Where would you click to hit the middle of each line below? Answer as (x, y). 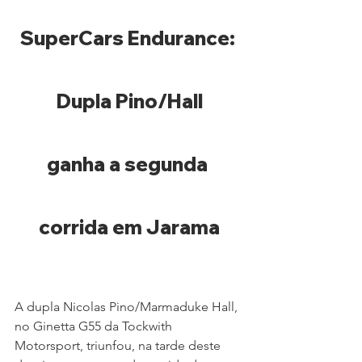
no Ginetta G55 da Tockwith (95, 326)
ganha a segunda (129, 164)
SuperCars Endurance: (129, 38)
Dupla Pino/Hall (129, 101)
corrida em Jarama (129, 227)
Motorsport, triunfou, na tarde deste (119, 346)
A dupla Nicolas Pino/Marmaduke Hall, (128, 307)
